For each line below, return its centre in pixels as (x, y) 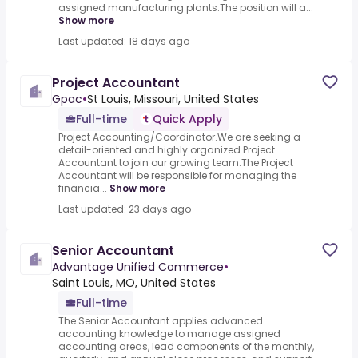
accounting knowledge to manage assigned (169, 334)
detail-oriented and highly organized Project (167, 150)
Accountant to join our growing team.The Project (176, 163)
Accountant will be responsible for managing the (177, 176)
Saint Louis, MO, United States (134, 283)
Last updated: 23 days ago (125, 209)
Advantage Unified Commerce (138, 267)
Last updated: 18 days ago (124, 42)
